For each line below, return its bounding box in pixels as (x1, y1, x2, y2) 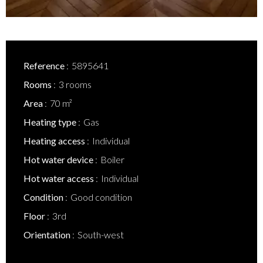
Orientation (23, 229, 72, 240)
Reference (23, 60, 66, 71)
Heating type (23, 116, 78, 127)
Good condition (70, 191, 132, 203)
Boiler (100, 154, 124, 165)
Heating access (23, 135, 87, 146)
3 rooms (59, 79, 92, 90)
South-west (77, 229, 124, 240)
